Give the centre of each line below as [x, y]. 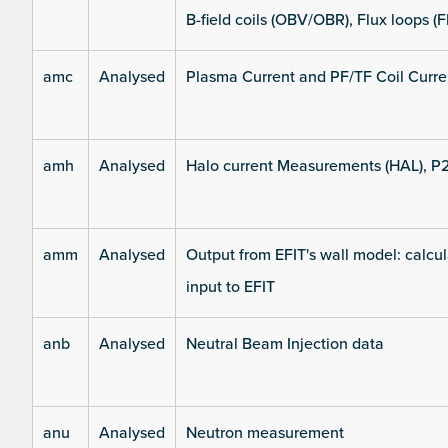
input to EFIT [230, 287]
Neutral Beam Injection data [285, 344]
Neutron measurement [265, 433]
